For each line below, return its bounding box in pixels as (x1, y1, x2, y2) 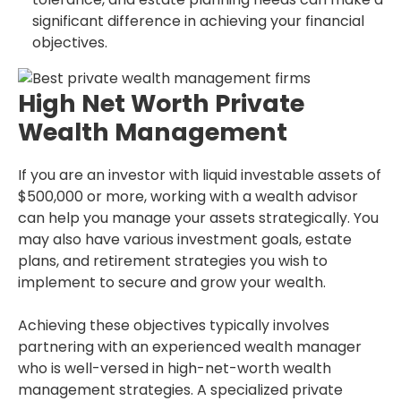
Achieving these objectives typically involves (18, 315, 329, 337)
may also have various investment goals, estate (18, 229, 352, 251)
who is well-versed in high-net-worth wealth (18, 358, 331, 380)
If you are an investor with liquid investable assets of (18, 165, 381, 186)
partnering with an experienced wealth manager (18, 337, 362, 358)
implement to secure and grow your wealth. (18, 272, 326, 294)
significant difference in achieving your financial (32, 11, 364, 32)
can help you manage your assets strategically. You (18, 208, 379, 229)
